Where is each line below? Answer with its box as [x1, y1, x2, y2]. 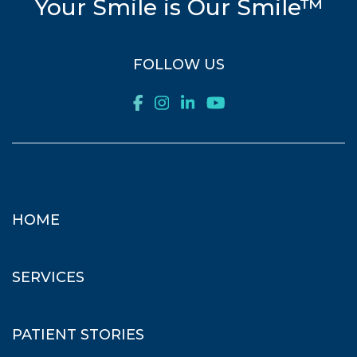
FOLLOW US [132, 56, 225, 74]
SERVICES [12, 269, 84, 287]
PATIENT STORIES [12, 326, 144, 344]
